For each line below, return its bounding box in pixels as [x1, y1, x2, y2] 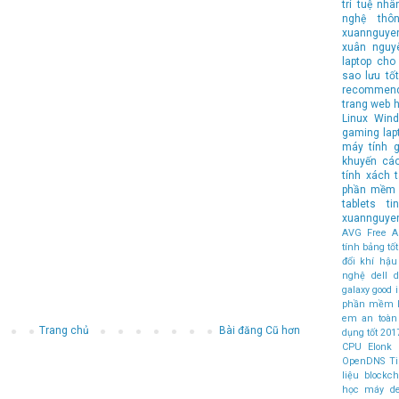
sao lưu [342, 69, 381, 82]
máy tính [342, 140, 388, 153]
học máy [342, 383, 385, 395]
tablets [342, 197, 376, 210]
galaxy [342, 283, 370, 296]
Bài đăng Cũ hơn [219, 324, 300, 338]
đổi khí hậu [342, 255, 397, 267]
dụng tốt [342, 326, 379, 338]
